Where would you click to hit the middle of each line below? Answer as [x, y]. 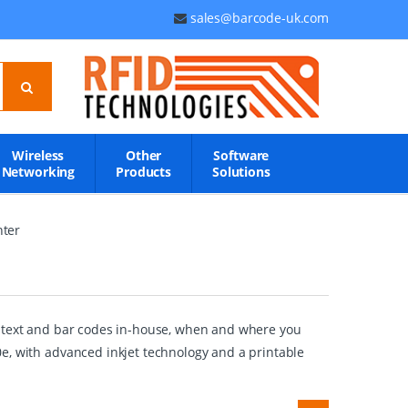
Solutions [241, 172]
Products [144, 172]
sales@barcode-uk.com [259, 18]
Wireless [38, 155]
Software [241, 155]
